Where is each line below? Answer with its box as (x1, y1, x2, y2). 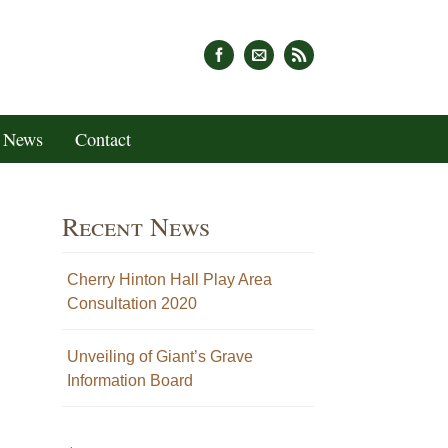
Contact (74, 127, 131, 151)
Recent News (61, 208, 210, 243)
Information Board (66, 371, 193, 389)
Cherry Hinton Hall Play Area (66, 270, 272, 288)
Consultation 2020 (66, 294, 197, 312)
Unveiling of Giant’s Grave (66, 347, 253, 365)
